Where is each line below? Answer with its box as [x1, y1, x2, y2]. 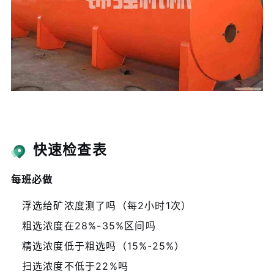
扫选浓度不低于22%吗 [21, 260, 129, 273]
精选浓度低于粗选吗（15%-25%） [21, 240, 185, 253]
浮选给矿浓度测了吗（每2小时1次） [21, 199, 192, 212]
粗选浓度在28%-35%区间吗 [21, 220, 156, 232]
